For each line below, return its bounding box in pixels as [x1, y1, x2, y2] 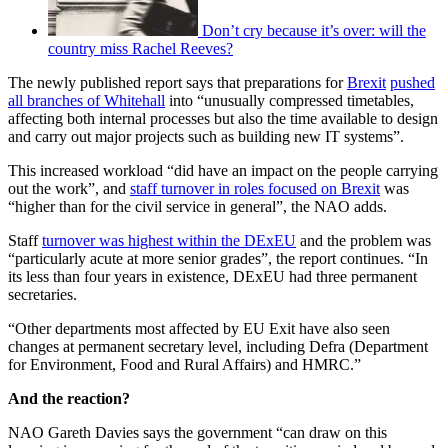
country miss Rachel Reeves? [48, 40, 233, 58]
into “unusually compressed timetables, [165, 92, 414, 110]
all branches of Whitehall [8, 92, 165, 110]
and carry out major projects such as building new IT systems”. [8, 128, 404, 146]
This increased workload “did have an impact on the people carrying [8, 162, 438, 180]
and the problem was [296, 232, 431, 250]
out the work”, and [8, 180, 130, 198]
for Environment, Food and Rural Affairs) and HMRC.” [8, 356, 361, 374]
